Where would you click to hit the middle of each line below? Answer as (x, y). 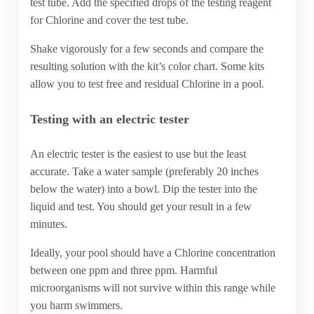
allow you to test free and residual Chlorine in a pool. (147, 84)
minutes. (48, 224)
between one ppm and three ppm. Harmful (123, 271)
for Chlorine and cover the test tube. (109, 20)
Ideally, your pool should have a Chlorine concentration (152, 253)
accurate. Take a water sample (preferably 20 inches (144, 172)
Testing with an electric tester (109, 119)
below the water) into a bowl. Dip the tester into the (143, 189)
